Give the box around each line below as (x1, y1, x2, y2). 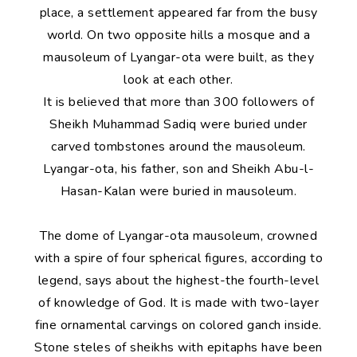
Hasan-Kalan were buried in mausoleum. (60, 182, 297, 200)
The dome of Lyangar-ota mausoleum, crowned (40, 227, 317, 245)
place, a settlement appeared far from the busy (39, 4, 318, 22)
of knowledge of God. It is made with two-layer (38, 294, 319, 312)
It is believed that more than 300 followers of (43, 93, 314, 111)
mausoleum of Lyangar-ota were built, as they (43, 49, 314, 66)
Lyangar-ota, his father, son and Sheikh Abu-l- (43, 160, 314, 178)
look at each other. (124, 71, 233, 88)
